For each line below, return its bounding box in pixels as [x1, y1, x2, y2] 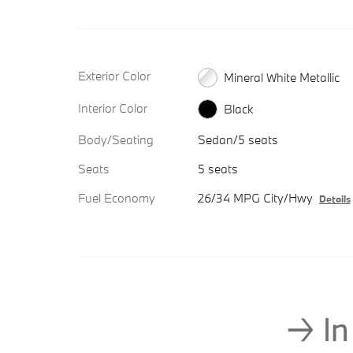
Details [318, 192, 351, 206]
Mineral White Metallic [223, 69, 340, 85]
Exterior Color [78, 68, 150, 84]
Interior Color [78, 99, 147, 116]
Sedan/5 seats [197, 132, 278, 148]
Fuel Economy [78, 190, 155, 206]
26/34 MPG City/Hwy [197, 190, 313, 206]
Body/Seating [78, 132, 154, 148]
